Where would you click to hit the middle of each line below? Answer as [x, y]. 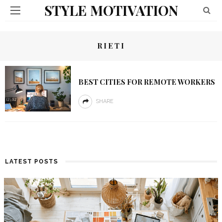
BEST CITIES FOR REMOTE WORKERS [146, 82]
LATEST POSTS [31, 162]
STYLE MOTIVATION [111, 10]
